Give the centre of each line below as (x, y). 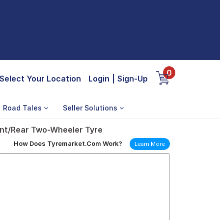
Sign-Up (133, 79)
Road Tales (23, 108)
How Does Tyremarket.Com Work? (68, 143)
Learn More (150, 144)
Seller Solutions (91, 108)
